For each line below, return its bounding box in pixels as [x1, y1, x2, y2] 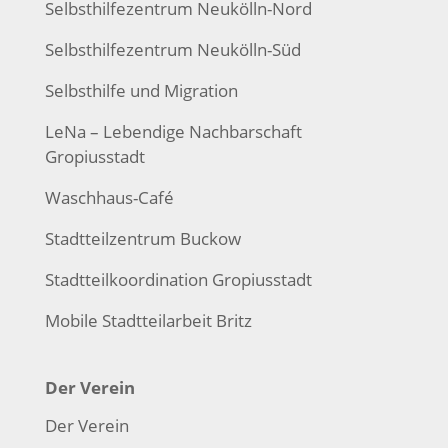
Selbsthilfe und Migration [44, 78, 238, 102]
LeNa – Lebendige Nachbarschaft [44, 119, 302, 143]
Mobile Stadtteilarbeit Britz [44, 308, 252, 332]
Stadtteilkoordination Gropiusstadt [44, 267, 312, 291]
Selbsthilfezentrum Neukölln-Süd [44, 37, 301, 61]
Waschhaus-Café [44, 185, 174, 209]
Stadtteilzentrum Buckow [44, 226, 241, 250]
